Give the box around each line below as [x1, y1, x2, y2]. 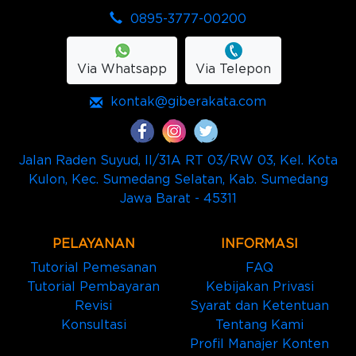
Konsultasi [60, 318, 126, 331]
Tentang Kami [215, 318, 304, 331]
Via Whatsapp [77, 62, 167, 75]
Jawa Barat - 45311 [119, 192, 237, 205]
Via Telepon [195, 62, 271, 75]
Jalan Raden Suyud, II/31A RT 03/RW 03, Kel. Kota [18, 153, 338, 167]
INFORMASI [221, 237, 298, 250]
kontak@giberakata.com [110, 95, 266, 108]
